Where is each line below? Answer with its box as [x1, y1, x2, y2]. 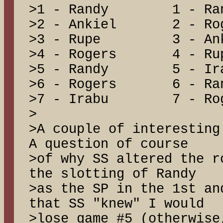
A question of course [29, 137, 188, 152]
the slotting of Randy [29, 167, 196, 182]
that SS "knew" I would [29, 197, 204, 212]
